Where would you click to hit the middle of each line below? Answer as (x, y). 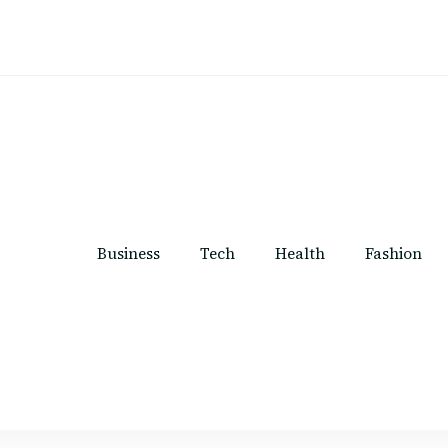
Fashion (393, 253)
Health (300, 253)
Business (128, 253)
